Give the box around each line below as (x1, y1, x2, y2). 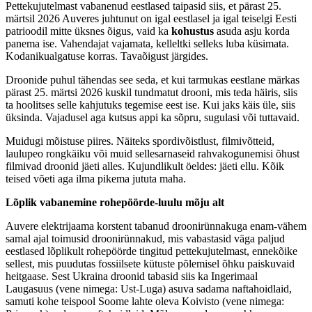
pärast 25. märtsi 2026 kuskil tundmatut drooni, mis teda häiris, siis (6, 86, 297, 99)
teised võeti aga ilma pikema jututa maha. (6, 173, 186, 185)
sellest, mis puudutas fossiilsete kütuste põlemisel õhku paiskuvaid (6, 258, 295, 270)
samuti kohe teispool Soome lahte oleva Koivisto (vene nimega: (6, 295, 284, 308)
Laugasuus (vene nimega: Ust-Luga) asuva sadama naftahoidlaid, (6, 283, 292, 295)
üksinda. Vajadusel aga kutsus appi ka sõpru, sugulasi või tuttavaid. (6, 111, 302, 124)
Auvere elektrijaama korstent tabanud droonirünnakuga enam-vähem (6, 220, 306, 233)
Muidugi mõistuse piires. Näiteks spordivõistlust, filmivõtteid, (6, 135, 274, 148)
